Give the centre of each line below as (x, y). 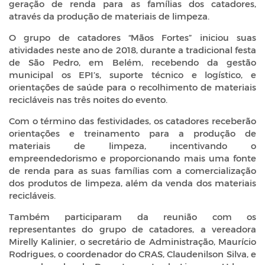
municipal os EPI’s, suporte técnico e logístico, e (132, 74)
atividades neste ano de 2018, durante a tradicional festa (132, 49)
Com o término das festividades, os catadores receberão (132, 120)
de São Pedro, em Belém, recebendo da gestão (132, 62)
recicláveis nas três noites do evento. (88, 99)
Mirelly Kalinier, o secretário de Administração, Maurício (132, 241)
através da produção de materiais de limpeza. (109, 16)
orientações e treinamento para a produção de (132, 133)
